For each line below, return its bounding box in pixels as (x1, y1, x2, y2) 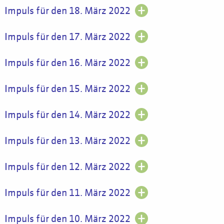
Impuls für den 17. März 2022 (4, 32, 130, 42)
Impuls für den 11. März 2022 (4, 188, 130, 198)
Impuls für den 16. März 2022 (4, 58, 130, 68)
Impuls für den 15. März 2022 (4, 84, 130, 94)
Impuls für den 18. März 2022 (4, 6, 130, 16)
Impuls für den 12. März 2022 (4, 162, 130, 172)
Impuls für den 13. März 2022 (4, 136, 130, 146)
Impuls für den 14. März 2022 (4, 110, 130, 120)
